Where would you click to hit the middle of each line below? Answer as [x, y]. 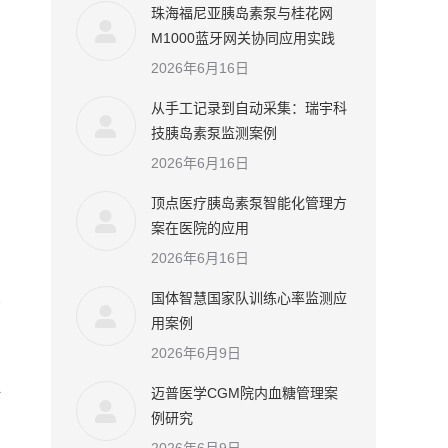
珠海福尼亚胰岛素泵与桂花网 [242, 13]
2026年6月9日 [196, 353]
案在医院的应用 [200, 228]
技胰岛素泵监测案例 [214, 133]
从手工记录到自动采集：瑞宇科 [249, 108]
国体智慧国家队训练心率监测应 [249, 298]
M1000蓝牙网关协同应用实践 [243, 38]
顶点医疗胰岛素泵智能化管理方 [249, 203]
